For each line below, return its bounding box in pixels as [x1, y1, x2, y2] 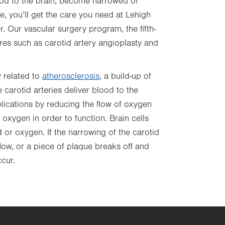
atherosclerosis [42, 71, 99, 81]
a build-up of [101, 71, 151, 81]
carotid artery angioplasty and [45, 38, 158, 48]
